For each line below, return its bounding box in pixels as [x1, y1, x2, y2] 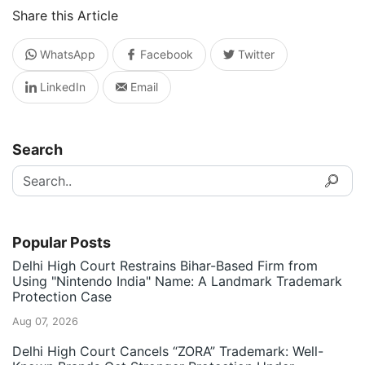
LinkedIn [37, 80, 86, 95]
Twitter [235, 47, 275, 62]
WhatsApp [37, 47, 95, 62]
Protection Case [12, 288, 112, 306]
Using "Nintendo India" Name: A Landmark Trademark [12, 273, 342, 290]
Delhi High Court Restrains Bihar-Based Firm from [12, 257, 318, 275]
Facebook [137, 47, 193, 62]
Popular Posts [12, 234, 111, 252]
